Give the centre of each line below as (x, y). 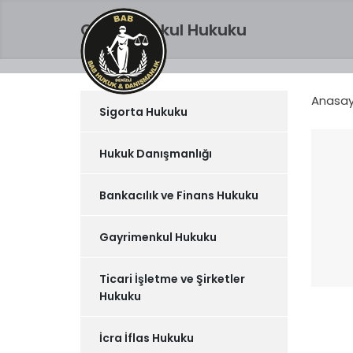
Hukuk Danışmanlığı (156, 154)
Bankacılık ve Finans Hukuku (179, 195)
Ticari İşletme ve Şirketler (172, 279)
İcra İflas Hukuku (147, 338)
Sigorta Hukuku (143, 112)
